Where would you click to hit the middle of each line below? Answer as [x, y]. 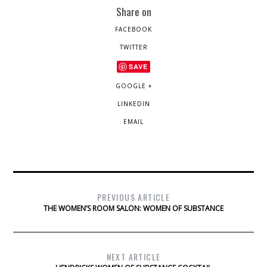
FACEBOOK [133, 30]
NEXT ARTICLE [133, 257]
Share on [133, 12]
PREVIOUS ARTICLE [133, 197]
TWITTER [133, 47]
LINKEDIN [133, 104]
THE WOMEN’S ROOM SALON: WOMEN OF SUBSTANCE [133, 209]
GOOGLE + [133, 86]
